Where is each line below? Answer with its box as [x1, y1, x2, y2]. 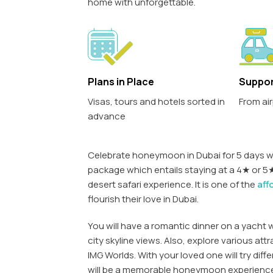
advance [88, 110, 126, 123]
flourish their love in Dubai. [88, 193, 199, 206]
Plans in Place [88, 75, 154, 89]
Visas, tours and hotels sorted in [88, 95, 225, 108]
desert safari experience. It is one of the [88, 178, 257, 191]
